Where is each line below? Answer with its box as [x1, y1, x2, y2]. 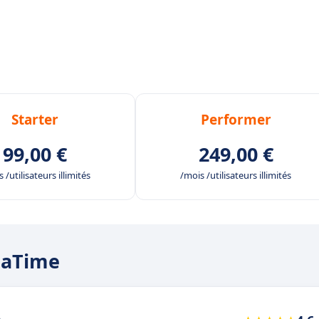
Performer [200, 110, 271, 130]
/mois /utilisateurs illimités [180, 169, 291, 182]
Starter [11, 110, 58, 130]
